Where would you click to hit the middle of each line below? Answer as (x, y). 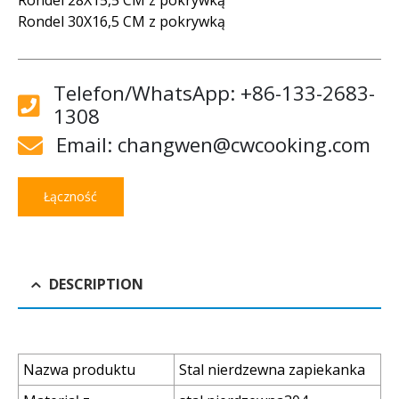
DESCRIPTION (96, 284)
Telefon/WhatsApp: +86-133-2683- (214, 93)
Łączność (71, 197)
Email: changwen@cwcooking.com (213, 144)
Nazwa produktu (79, 369)
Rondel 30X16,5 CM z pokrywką (122, 21)
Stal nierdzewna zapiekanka (272, 369)
